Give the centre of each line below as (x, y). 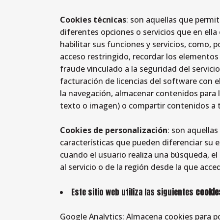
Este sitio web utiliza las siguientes (133, 192)
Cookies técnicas (93, 20)
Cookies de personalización (114, 130)
